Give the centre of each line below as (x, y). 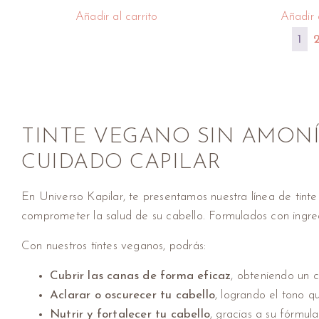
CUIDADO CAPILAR (121, 163)
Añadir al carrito (117, 17)
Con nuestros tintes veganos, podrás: (114, 246)
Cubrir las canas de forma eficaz (141, 276)
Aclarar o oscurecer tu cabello (132, 296)
